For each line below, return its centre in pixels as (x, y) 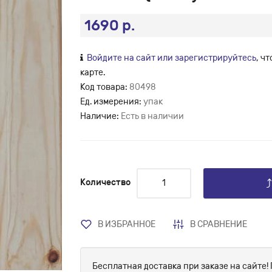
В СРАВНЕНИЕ (219, 224)
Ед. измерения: (112, 101)
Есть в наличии (152, 116)
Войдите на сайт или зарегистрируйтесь (172, 58)
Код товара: (105, 87)
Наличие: (100, 116)
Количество (105, 182)
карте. (93, 72)
